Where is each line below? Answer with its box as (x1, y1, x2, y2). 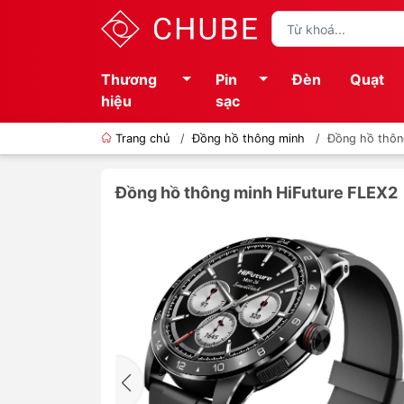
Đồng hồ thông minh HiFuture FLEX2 (115, 183, 398, 202)
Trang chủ (112, 132, 173, 145)
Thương (101, 70, 157, 88)
